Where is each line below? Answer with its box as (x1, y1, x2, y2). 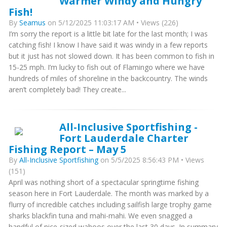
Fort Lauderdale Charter (59, 131, 188, 145)
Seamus (19, 18, 46, 27)
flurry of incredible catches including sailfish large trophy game (9, 200, 212, 209)
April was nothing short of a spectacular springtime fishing (9, 177, 199, 187)
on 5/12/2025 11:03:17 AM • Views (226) (46, 18, 178, 27)
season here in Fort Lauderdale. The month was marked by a (9, 188, 209, 198)
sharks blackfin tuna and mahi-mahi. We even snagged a (9, 211, 193, 220)
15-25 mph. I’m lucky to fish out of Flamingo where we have (9, 62, 205, 72)
